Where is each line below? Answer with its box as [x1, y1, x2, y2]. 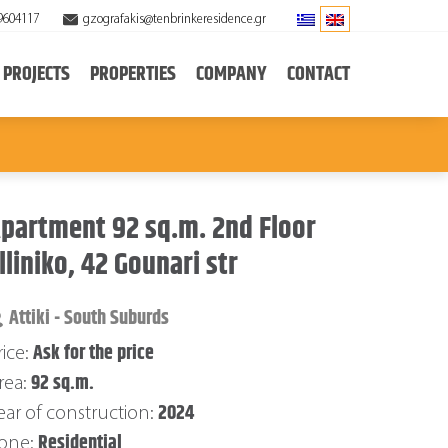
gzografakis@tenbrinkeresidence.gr [83, 12, 266, 26]
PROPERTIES [90, 58, 176, 90]
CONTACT [287, 58, 350, 90]
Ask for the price [33, 338, 154, 369]
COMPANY [196, 58, 267, 90]
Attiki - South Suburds [9, 303, 169, 334]
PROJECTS [3, 58, 70, 90]
